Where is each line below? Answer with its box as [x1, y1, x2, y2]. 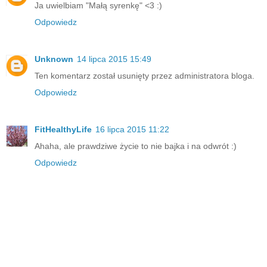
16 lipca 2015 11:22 [95, 124, 169, 134]
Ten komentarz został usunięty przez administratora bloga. [35, 70, 254, 80]
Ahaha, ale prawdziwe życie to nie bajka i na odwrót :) [35, 141, 237, 151]
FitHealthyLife [35, 124, 92, 134]
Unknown [35, 54, 73, 64]
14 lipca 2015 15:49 [77, 54, 151, 64]
